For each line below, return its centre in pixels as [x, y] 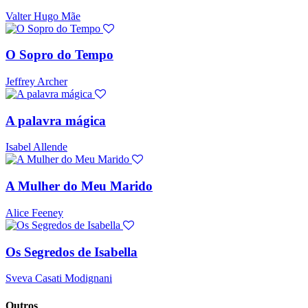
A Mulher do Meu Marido [79, 186]
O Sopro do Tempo [59, 55]
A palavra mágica [56, 120]
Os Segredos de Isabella [71, 252]
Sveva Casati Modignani [59, 278]
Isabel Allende [36, 147]
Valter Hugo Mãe [43, 16]
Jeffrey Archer [36, 82]
